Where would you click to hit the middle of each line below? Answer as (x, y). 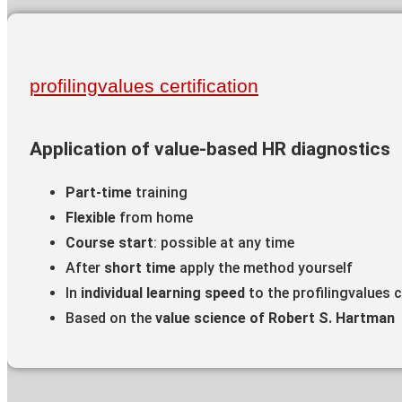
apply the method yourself (264, 268)
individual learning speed (165, 293)
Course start (109, 243)
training (162, 193)
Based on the (110, 319)
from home (156, 218)
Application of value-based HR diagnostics (210, 149)
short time (140, 268)
